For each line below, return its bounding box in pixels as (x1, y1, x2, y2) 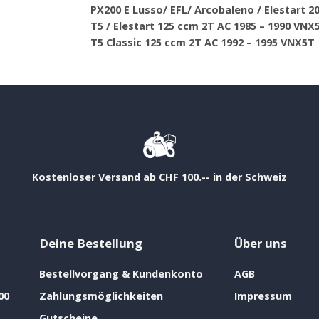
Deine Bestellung (39, 234, 142, 251)
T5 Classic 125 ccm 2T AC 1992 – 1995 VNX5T (90, 36, 315, 50)
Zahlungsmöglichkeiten (39, 288, 163, 303)
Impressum (234, 288, 292, 303)
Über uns (234, 234, 287, 251)
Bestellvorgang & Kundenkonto (39, 267, 203, 281)
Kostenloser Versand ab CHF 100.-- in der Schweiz (32, 169, 287, 184)
